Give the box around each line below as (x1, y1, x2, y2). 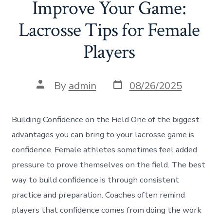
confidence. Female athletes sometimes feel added (12, 144, 198, 155)
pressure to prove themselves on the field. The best (12, 159, 206, 170)
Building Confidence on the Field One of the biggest (12, 113, 200, 125)
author (36, 87, 67, 101)
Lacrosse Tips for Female (18, 18, 200, 43)
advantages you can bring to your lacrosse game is (12, 128, 195, 140)
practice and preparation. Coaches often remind (12, 189, 185, 200)
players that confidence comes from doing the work (12, 204, 202, 216)
